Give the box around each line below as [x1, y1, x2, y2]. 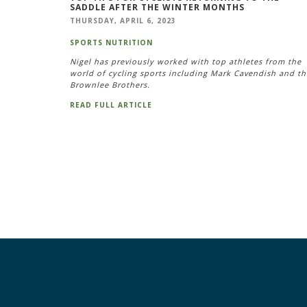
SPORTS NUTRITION [70, 38, 153, 48]
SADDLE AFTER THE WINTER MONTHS [70, 1, 245, 14]
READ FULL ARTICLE [70, 100, 152, 110]
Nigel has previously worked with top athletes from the [70, 56, 302, 66]
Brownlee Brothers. [70, 79, 150, 90]
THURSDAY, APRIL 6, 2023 [70, 16, 176, 26]
